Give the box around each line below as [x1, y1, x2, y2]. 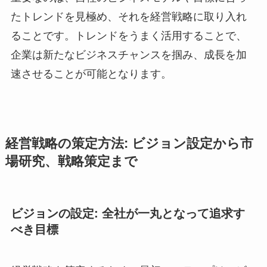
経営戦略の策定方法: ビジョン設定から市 [5, 136, 253, 151]
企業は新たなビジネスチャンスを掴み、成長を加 [10, 48, 247, 61]
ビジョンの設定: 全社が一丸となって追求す [10, 206, 245, 220]
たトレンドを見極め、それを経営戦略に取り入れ [10, 10, 247, 23]
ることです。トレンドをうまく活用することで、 [10, 29, 247, 42]
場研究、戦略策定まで [5, 154, 138, 169]
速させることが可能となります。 [10, 67, 172, 80]
